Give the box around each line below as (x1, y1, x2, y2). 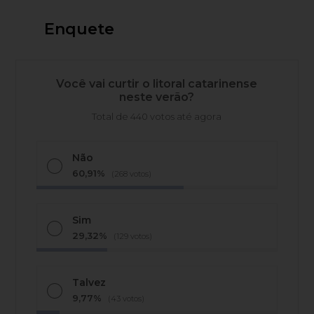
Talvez (72, 276, 107, 289)
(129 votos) (114, 231, 153, 242)
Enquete (43, 20, 114, 39)
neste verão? (119, 90, 195, 104)
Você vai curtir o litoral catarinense (56, 77, 258, 91)
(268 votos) (111, 169, 152, 179)
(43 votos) (108, 294, 145, 304)
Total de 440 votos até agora (92, 111, 222, 123)
